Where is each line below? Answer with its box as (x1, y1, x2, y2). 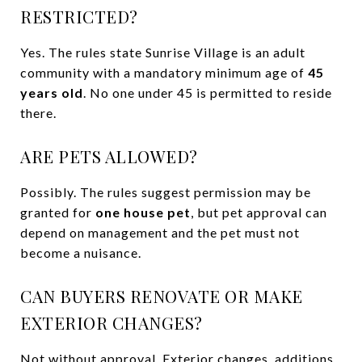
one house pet (95, 204, 191, 220)
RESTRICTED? (20, 4, 138, 27)
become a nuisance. (20, 244, 141, 260)
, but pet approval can (191, 204, 327, 220)
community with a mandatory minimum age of (20, 64, 308, 80)
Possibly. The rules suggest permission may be (20, 183, 311, 200)
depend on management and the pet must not (20, 224, 300, 240)
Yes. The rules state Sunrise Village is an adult (20, 44, 305, 60)
